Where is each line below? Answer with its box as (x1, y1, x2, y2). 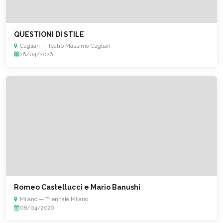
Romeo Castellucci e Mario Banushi (14, 183, 140, 191)
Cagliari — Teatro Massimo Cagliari (20, 42, 111, 50)
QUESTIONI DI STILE (14, 30, 84, 38)
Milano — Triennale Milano (20, 195, 88, 203)
